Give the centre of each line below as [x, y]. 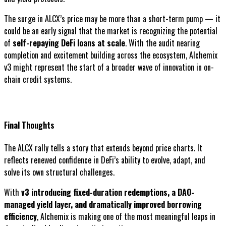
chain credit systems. [38, 79]
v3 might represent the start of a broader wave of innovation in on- [109, 67]
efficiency [20, 217]
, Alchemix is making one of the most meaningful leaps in [126, 217]
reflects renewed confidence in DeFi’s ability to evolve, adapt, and [105, 160]
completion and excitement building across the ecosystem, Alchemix [111, 55]
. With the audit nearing [162, 43]
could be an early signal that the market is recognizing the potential [111, 31]
